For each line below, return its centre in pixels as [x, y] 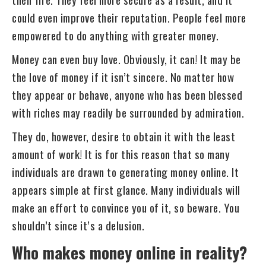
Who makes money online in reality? [129, 252]
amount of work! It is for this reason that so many [121, 154]
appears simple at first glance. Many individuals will [126, 189]
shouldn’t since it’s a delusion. [78, 225]
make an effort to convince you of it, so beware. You [126, 207]
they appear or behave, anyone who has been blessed [127, 94]
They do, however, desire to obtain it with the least [123, 136]
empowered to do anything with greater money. [117, 35]
